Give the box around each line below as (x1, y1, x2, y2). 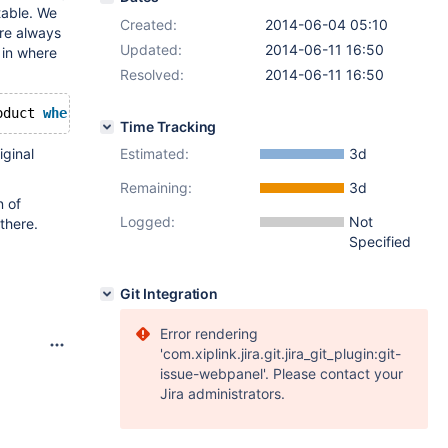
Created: (120, 16, 177, 33)
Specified (349, 233, 411, 250)
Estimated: (120, 145, 189, 162)
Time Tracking (120, 118, 217, 135)
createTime (315, 105, 403, 121)
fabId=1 (179, 105, 251, 121)
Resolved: (120, 66, 184, 83)
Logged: (120, 213, 175, 230)
